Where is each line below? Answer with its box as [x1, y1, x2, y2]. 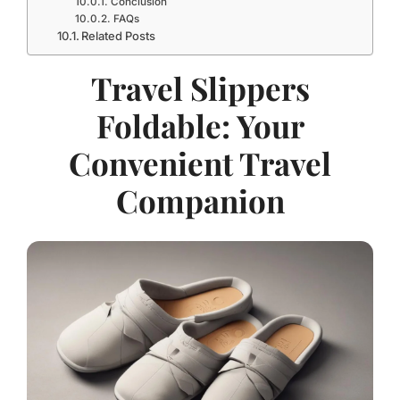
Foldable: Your [96, 104, 304, 146]
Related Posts [81, 29, 156, 43]
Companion [115, 179, 285, 221]
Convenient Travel [69, 142, 331, 184]
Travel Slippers [90, 67, 310, 109]
